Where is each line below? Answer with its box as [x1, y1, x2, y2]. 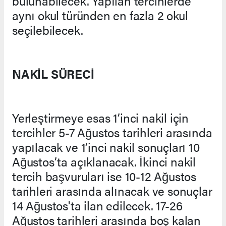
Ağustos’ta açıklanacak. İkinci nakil [12, 153, 196, 171]
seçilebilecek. [12, 21, 83, 39]
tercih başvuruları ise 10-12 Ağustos [12, 167, 197, 185]
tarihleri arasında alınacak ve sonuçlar [12, 182, 212, 200]
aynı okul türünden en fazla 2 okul [12, 7, 188, 24]
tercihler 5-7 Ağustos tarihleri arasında [12, 124, 212, 141]
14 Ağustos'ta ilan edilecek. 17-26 [12, 197, 183, 214]
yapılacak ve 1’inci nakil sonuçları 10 [12, 138, 200, 156]
